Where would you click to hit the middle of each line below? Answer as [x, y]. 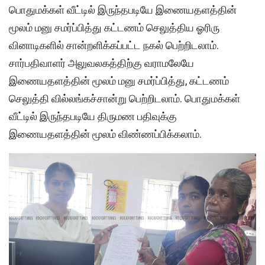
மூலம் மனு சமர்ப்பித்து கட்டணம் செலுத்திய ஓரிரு [114, 27]
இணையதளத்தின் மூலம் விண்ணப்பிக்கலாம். [105, 134]
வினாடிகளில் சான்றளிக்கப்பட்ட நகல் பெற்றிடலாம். [114, 45]
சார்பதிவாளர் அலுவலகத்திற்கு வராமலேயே [101, 63]
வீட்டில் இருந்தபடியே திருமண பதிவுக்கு [93, 116]
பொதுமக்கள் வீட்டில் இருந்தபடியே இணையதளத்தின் [123, 9]
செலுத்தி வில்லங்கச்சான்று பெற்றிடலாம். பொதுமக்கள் [125, 98]
